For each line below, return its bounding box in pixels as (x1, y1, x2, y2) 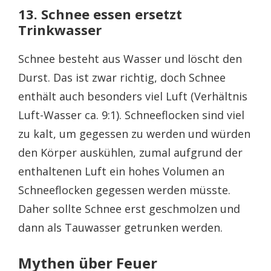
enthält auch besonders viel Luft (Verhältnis (18, 88, 247, 103)
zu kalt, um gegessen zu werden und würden (18, 126, 250, 141)
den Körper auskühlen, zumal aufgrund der (18, 145, 243, 160)
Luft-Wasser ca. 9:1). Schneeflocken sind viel (18, 107, 244, 122)
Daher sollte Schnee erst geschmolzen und (18, 201, 240, 216)
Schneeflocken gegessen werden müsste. (18, 182, 230, 197)
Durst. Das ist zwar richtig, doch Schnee (18, 70, 226, 85)
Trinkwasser (18, 20, 102, 39)
